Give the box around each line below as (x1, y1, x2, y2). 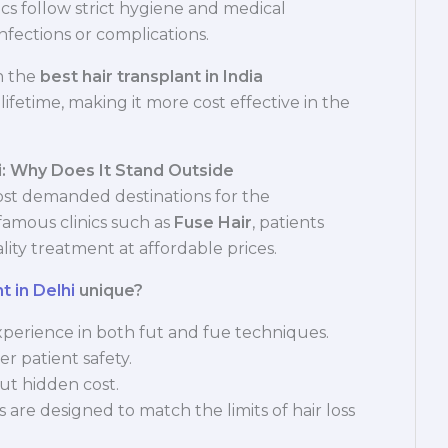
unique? (75, 281, 143, 301)
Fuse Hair (174, 213, 252, 233)
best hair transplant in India (40, 67, 263, 87)
